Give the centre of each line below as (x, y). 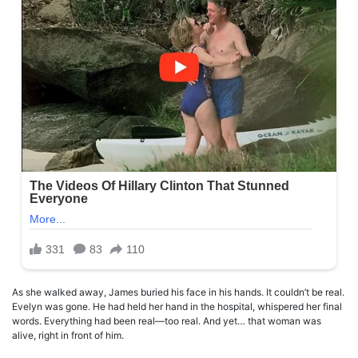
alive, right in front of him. (68, 336)
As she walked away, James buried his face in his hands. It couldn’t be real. (178, 292)
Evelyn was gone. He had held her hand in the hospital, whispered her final (177, 307)
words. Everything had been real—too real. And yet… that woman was (167, 321)
